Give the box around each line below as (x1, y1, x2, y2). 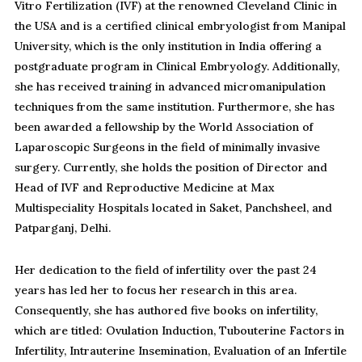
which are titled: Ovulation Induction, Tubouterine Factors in (15, 323, 344, 339)
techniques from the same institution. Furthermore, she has (15, 99, 335, 115)
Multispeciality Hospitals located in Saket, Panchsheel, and (15, 200, 332, 216)
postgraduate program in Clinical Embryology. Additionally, (15, 59, 339, 74)
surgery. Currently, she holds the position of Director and (15, 160, 327, 175)
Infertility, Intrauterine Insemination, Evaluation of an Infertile (15, 343, 347, 359)
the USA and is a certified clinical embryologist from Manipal (15, 19, 346, 34)
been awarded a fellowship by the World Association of (15, 120, 313, 135)
